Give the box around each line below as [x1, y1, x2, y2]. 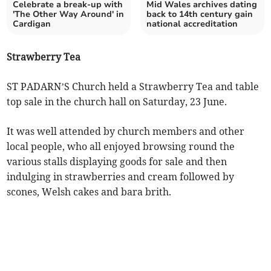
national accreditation [146, 18, 238, 30]
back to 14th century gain [146, 8, 253, 21]
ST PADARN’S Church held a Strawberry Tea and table [7, 80, 260, 93]
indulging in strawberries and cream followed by [7, 171, 235, 183]
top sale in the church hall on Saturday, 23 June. [7, 96, 227, 108]
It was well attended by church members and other [7, 125, 245, 138]
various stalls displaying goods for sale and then [7, 155, 227, 168]
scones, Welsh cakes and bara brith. [7, 186, 172, 198]
